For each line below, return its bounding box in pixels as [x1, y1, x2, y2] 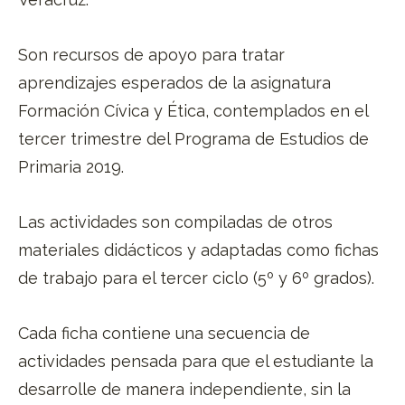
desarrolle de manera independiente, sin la [18, 379, 351, 399]
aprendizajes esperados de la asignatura [18, 72, 331, 92]
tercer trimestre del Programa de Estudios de [18, 128, 369, 148]
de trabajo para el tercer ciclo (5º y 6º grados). [18, 268, 379, 287]
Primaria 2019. [18, 156, 124, 176]
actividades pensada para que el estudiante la [18, 351, 373, 371]
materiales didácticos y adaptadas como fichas [18, 240, 379, 259]
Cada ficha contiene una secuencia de [18, 323, 310, 343]
